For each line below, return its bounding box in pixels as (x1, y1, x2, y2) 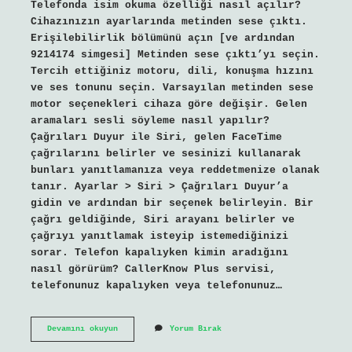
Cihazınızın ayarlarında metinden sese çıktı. (30, 15, 307, 27)
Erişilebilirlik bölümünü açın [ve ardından (30, 31, 295, 44)
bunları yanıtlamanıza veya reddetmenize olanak (30, 163, 320, 176)
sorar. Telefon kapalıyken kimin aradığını (30, 246, 288, 258)
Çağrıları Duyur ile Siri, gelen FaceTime (30, 130, 282, 143)
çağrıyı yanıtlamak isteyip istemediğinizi (30, 229, 288, 242)
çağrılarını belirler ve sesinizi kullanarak (30, 147, 301, 159)
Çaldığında (116, 334, 164, 343)
